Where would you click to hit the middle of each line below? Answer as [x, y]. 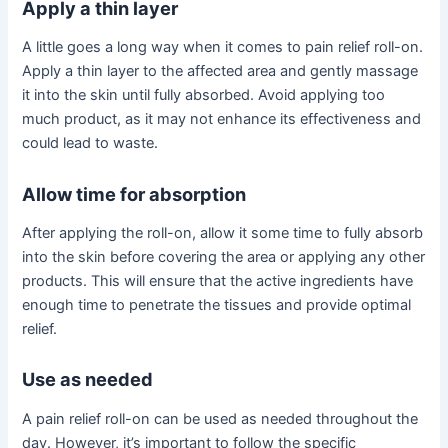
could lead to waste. [90, 143]
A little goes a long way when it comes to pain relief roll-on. [223, 47]
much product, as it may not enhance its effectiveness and [222, 119]
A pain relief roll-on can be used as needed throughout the [220, 418]
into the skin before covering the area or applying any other [224, 257]
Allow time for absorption [134, 193]
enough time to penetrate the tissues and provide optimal [217, 305]
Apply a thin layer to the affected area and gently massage [220, 71]
